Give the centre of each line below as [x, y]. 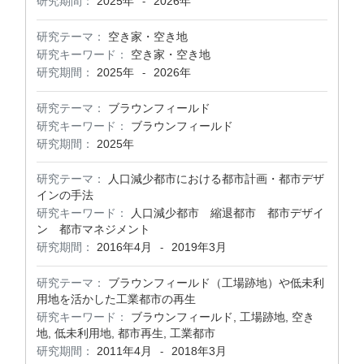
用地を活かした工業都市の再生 [116, 299]
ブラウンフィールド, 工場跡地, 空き [223, 317]
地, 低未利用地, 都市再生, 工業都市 [126, 333]
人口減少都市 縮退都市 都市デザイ [227, 213]
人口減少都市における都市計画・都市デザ [216, 179]
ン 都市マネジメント [93, 229]
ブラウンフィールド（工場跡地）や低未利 [216, 283]
